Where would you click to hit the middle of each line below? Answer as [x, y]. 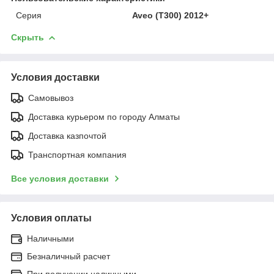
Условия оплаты [51, 218]
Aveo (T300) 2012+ [171, 15]
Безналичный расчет [68, 256]
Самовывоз [51, 98]
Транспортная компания [77, 154]
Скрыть [28, 37]
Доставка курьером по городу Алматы [104, 117]
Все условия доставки [60, 178]
